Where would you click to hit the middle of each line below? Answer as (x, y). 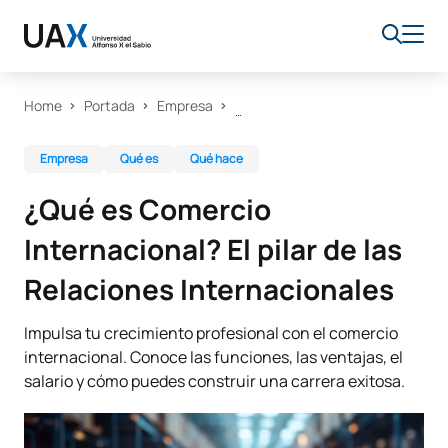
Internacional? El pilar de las (213, 249)
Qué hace (216, 158)
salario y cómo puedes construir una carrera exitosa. (214, 381)
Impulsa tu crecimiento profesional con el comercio (211, 333)
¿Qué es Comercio (147, 209)
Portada (109, 105)
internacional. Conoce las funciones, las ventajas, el (213, 357)
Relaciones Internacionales (209, 289)
